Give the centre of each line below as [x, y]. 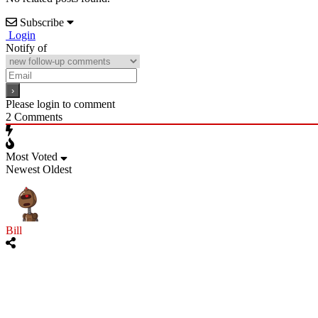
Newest [23, 169]
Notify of [26, 48]
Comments [37, 116]
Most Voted [32, 156]
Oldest [57, 169]
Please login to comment [60, 104]
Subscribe [42, 22]
